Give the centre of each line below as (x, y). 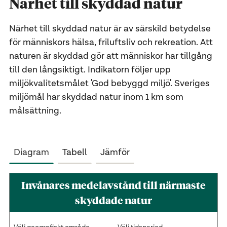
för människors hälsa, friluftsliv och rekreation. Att (111, 42)
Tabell (74, 152)
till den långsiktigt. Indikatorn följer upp (90, 70)
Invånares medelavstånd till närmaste (113, 184)
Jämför (115, 152)
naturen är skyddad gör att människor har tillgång (110, 56)
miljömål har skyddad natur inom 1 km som (96, 97)
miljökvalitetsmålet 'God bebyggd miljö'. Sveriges (109, 83)
